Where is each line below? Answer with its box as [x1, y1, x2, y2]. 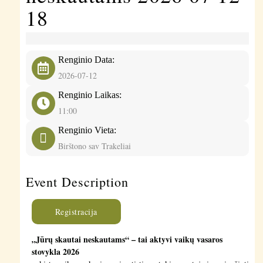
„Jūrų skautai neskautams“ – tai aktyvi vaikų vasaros [31, 232, 222, 245]
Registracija [55, 205, 97, 217]
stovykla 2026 [31, 245, 79, 258]
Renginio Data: [58, 54, 114, 65]
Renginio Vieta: [58, 124, 116, 135]
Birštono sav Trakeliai [58, 140, 131, 151]
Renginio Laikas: [58, 89, 122, 100]
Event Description [25, 173, 129, 190]
